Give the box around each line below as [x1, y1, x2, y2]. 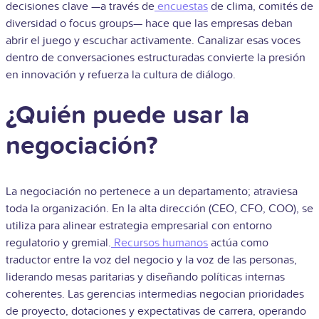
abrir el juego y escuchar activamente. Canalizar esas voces [6, 33, 300, 48]
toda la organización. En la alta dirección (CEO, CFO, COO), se [6, 202, 313, 216]
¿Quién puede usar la [6, 100, 250, 132]
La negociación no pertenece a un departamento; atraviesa [6, 184, 298, 199]
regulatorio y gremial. [6, 236, 111, 251]
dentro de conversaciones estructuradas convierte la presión [6, 51, 305, 66]
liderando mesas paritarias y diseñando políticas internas [6, 270, 285, 285]
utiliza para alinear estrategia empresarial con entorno [6, 219, 272, 234]
